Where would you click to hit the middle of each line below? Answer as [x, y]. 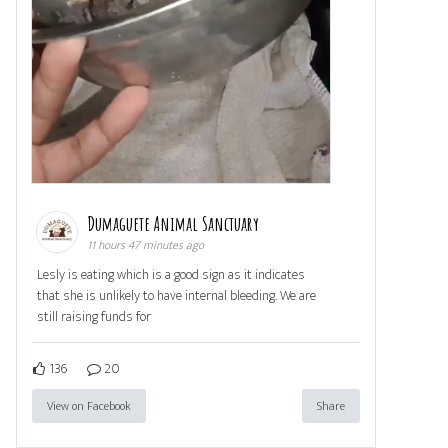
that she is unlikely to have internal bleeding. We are [176, 296]
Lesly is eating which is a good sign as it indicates [171, 275]
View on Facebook [89, 406]
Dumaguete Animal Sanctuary [175, 224]
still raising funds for [94, 317]
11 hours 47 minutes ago [145, 245]
